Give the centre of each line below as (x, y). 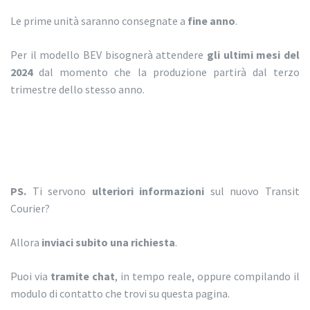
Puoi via (30, 276)
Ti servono (62, 191)
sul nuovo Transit (252, 191)
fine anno (211, 21)
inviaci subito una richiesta (108, 243)
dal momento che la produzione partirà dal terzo (166, 72)
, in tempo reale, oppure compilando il (207, 276)
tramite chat (83, 276)
